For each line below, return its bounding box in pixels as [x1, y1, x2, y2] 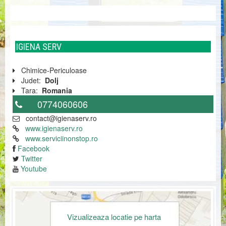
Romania [42, 85, 72, 95]
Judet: [21, 75, 43, 85]
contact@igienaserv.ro [26, 112, 97, 123]
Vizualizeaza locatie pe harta [67, 211, 161, 222]
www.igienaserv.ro [25, 123, 83, 133]
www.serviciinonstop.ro [25, 133, 98, 143]
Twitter [21, 153, 42, 163]
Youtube [21, 163, 47, 174]
